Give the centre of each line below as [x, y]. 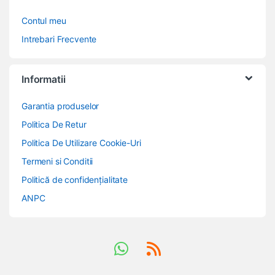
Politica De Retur [54, 125]
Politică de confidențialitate [75, 180]
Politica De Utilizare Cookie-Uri [81, 143]
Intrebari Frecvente [59, 39]
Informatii [44, 79]
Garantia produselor [60, 106]
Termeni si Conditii [57, 161]
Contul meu [44, 21]
